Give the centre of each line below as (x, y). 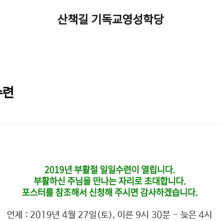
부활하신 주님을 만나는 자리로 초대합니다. (110, 181)
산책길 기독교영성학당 (110, 19)
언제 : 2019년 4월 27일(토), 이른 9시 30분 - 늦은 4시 (110, 215)
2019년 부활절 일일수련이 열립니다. (110, 169)
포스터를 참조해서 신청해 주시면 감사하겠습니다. (110, 192)
